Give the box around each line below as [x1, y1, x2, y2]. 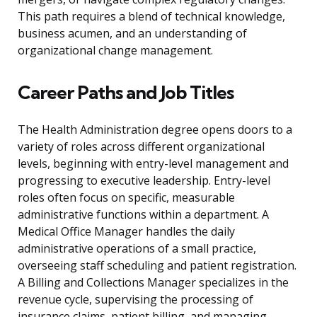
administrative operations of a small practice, [18, 241, 256, 257]
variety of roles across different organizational [18, 139, 265, 155]
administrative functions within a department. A [18, 207, 269, 223]
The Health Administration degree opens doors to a [18, 122, 292, 138]
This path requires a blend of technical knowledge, [18, 8, 285, 25]
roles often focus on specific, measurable [18, 190, 235, 206]
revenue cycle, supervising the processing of [18, 292, 253, 308]
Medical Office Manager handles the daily [18, 224, 235, 240]
